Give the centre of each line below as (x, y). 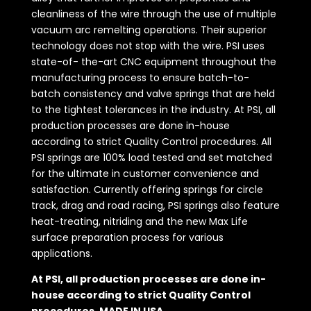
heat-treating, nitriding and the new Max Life (139, 222)
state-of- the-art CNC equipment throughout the (153, 62)
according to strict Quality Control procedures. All (151, 142)
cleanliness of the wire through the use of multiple (153, 14)
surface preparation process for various (127, 238)
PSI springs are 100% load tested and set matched (151, 158)
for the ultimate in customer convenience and (145, 174)
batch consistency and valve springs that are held (153, 94)
